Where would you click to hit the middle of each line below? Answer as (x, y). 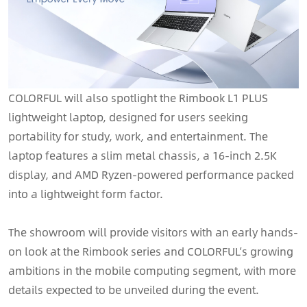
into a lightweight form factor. (86, 194)
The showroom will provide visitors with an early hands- (153, 232)
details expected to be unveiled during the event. (134, 290)
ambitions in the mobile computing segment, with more (152, 271)
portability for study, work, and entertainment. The (138, 136)
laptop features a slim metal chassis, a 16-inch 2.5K (143, 156)
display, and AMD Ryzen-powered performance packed (151, 175)
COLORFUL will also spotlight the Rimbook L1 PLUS (138, 98)
